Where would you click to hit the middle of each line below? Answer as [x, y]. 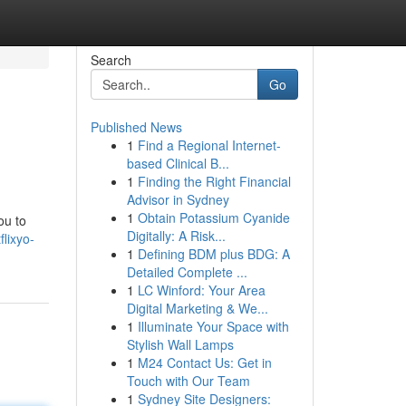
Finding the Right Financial [214, 181]
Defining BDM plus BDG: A [213, 254]
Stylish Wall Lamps [180, 344]
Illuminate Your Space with [213, 326]
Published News [136, 127]
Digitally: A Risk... [176, 236]
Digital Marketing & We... [197, 308]
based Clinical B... [178, 163]
